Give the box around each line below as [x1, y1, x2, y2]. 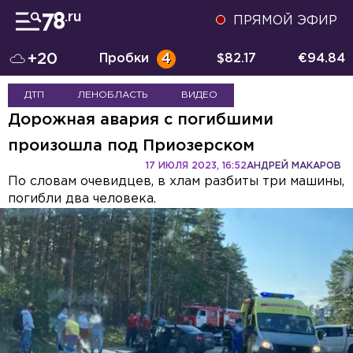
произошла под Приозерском [8, 139, 255, 153]
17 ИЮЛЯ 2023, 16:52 [146, 162, 247, 170]
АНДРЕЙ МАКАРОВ [247, 162, 341, 170]
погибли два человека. [8, 193, 156, 205]
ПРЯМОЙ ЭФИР [233, 15, 337, 27]
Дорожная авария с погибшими [8, 113, 273, 127]
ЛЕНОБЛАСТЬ [77, 91, 148, 99]
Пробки [98, 53, 149, 65]
